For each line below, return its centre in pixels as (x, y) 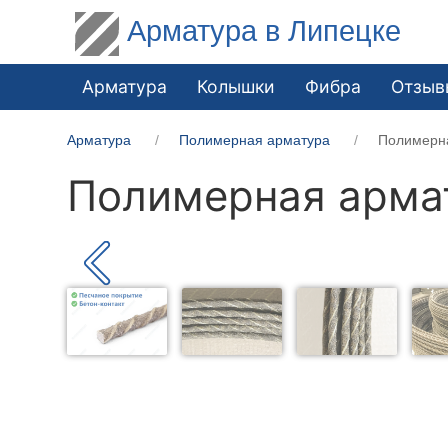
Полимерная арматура (255, 139)
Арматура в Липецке (264, 30)
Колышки (236, 86)
